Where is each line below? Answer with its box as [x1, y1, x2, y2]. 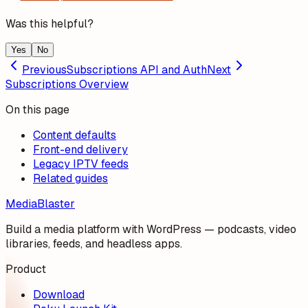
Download [33, 287, 85, 302]
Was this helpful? [5, 16, 93, 32]
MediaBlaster [5, 197, 75, 212]
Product [5, 262, 46, 277]
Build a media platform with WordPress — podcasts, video [5, 222, 296, 237]
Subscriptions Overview [5, 77, 129, 92]
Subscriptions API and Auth [67, 63, 207, 78]
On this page [5, 102, 69, 118]
